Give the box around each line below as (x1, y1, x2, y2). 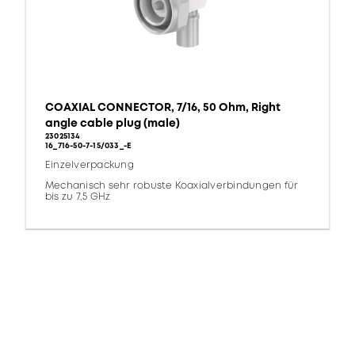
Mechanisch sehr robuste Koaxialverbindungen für (45, 179, 299, 193)
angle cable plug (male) (45, 116, 180, 132)
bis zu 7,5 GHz (45, 190, 111, 204)
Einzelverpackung (45, 158, 134, 173)
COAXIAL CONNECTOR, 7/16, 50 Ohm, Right (45, 100, 281, 116)
